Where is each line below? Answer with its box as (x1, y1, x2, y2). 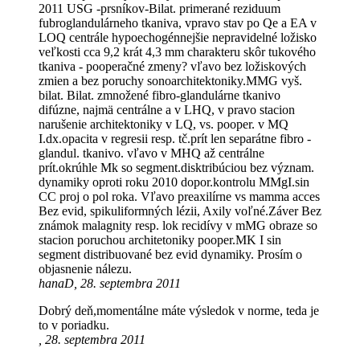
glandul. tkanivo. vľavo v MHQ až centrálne (39, 146, 264, 161)
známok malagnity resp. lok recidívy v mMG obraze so (39, 219, 317, 233)
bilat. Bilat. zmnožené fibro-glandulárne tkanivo (39, 88, 280, 103)
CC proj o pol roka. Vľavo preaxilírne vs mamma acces (39, 190, 320, 204)
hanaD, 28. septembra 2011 (39, 276, 181, 291)
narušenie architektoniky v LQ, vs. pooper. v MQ (39, 117, 288, 132)
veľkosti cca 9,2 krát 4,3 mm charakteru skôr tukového (39, 45, 316, 59)
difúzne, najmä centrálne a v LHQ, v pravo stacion (39, 103, 295, 117)
